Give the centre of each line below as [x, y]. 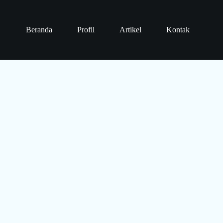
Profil [86, 30]
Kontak [178, 30]
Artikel [130, 30]
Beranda [39, 30]
